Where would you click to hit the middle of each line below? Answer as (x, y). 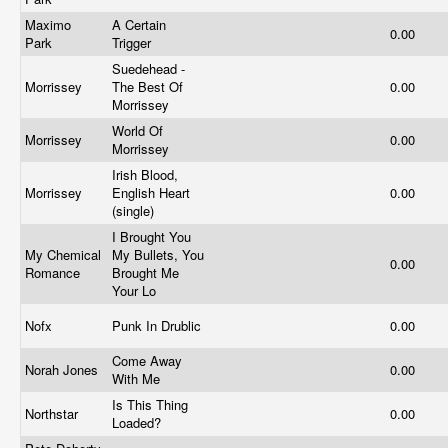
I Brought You (151, 236)
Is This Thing (150, 404)
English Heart (151, 192)
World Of (137, 130)
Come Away (147, 360)
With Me (138, 378)
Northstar (53, 413)
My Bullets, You (158, 254)
